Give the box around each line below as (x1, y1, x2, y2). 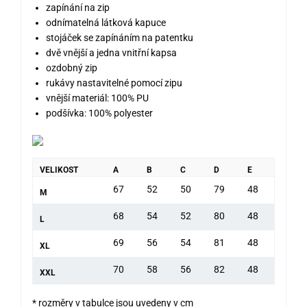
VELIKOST (40, 165, 80, 175)
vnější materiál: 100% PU (46, 93, 149, 104)
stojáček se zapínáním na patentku (46, 32, 193, 44)
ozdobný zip (46, 62, 97, 74)
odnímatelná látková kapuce (46, 17, 166, 29)
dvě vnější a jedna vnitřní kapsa (46, 47, 177, 59)
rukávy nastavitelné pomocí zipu (46, 77, 182, 89)
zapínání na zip (46, 2, 110, 14)
